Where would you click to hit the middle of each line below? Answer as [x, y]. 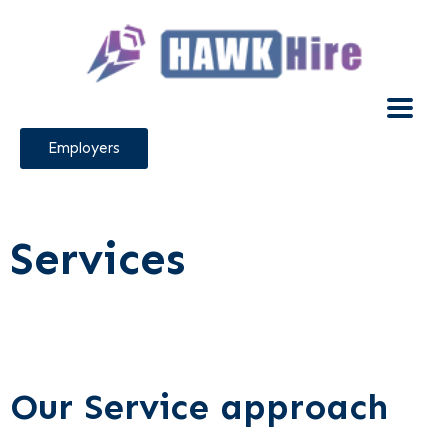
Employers [84, 148]
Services [97, 259]
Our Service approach [199, 407]
